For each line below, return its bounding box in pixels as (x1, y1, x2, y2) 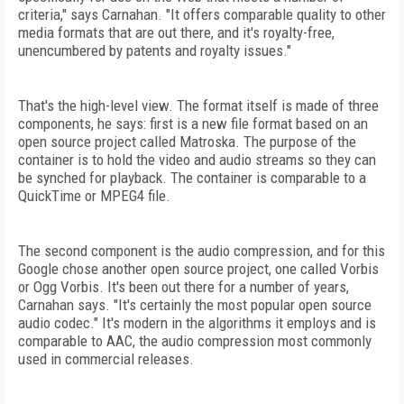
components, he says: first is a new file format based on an (18, 115, 368, 133)
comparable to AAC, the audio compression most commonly (18, 332, 372, 350)
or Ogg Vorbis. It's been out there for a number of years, (18, 278, 349, 296)
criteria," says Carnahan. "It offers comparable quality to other (18, 5, 386, 23)
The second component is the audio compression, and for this (18, 242, 385, 260)
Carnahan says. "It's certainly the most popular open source (18, 296, 372, 314)
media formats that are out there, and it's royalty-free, (18, 23, 335, 41)
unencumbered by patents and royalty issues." (18, 41, 291, 60)
